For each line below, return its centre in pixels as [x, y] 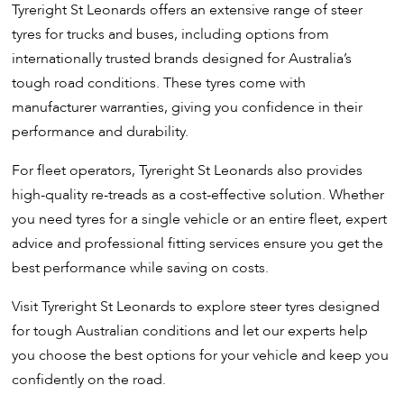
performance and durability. [101, 132]
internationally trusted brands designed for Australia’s [182, 59]
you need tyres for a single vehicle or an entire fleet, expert [200, 220]
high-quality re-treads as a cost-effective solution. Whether [198, 195]
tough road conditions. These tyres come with [159, 83]
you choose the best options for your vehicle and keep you [201, 356]
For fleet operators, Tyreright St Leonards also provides [188, 171]
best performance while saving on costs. [141, 268]
